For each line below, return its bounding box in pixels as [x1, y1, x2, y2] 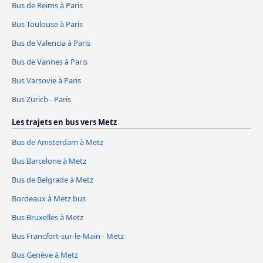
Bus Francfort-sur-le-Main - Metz [12, 230, 124, 241]
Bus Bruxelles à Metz [12, 212, 83, 222]
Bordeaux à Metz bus [12, 193, 86, 204]
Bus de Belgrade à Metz [12, 174, 93, 186]
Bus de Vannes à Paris [12, 56, 87, 68]
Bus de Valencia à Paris [12, 38, 90, 49]
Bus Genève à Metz [12, 249, 78, 260]
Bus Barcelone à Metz [12, 156, 86, 167]
